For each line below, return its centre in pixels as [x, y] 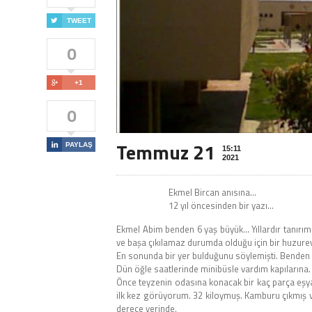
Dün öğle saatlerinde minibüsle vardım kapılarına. [213, 269]
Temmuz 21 [166, 153]
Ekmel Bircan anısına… [212, 193]
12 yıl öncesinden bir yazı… [221, 206]
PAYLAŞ [79, 145]
